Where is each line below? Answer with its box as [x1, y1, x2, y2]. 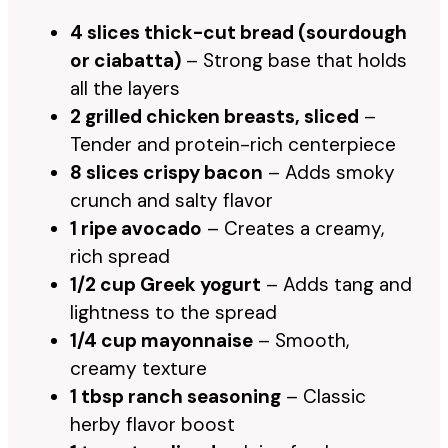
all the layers [70, 75, 180, 101]
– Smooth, [253, 327, 349, 353]
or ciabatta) [70, 47, 181, 73]
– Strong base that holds [181, 47, 407, 73]
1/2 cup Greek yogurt [70, 271, 261, 297]
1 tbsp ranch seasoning [70, 383, 281, 409]
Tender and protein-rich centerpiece [70, 131, 396, 157]
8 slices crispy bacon [70, 159, 263, 185]
